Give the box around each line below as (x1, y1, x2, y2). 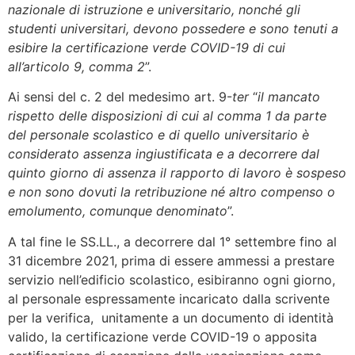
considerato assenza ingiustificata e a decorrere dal (8, 146, 319, 162)
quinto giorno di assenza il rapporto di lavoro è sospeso (8, 165, 346, 181)
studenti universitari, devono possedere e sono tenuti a (8, 20, 338, 36)
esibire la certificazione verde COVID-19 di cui (8, 39, 285, 55)
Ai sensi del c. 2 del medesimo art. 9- (8, 89, 232, 105)
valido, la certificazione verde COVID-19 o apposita (8, 328, 317, 345)
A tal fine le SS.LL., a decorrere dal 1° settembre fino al (8, 233, 337, 250)
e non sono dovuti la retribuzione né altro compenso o (8, 184, 335, 200)
